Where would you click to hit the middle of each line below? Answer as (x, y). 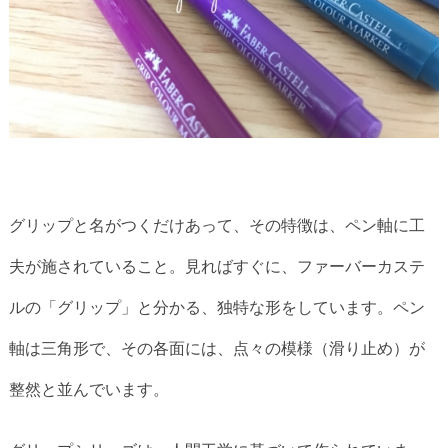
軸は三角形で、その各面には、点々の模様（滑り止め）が (217, 347)
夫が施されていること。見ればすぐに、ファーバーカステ (217, 265)
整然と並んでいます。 (89, 388)
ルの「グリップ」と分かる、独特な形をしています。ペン (217, 306)
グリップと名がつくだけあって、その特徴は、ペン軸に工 (217, 224)
